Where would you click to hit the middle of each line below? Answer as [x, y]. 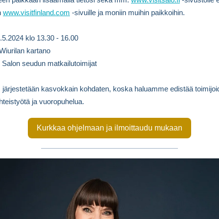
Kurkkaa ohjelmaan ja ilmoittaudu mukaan [109, 128]
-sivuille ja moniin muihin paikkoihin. [127, 12]
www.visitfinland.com [36, 12]
